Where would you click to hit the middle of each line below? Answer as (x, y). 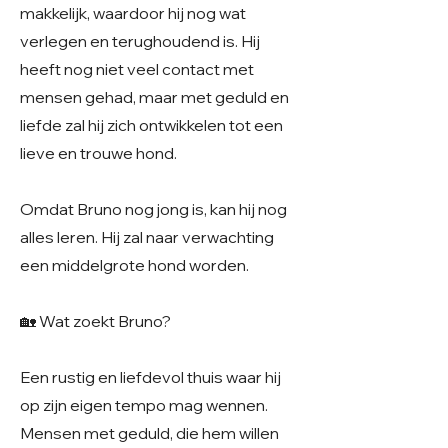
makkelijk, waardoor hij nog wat (133, 13)
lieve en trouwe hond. (98, 153)
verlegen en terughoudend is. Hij (140, 41)
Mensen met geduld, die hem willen (149, 433)
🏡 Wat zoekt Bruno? (95, 321)
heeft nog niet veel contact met (137, 69)
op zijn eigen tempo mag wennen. (144, 405)
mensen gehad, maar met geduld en (154, 97)
